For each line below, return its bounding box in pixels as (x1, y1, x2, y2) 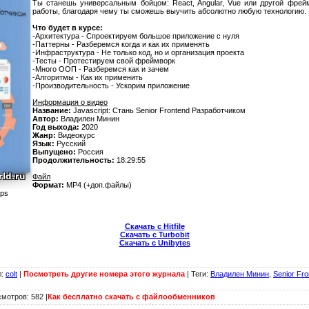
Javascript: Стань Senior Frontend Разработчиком (71, 106, 246, 115)
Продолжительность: (32, 156, 114, 165)
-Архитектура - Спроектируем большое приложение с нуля (32, 32, 239, 41)
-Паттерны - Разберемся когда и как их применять (32, 40, 210, 49)
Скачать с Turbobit (119, 230, 190, 239)
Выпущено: (32, 148, 76, 157)
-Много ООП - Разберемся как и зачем (32, 65, 169, 74)
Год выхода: (32, 123, 79, 132)
